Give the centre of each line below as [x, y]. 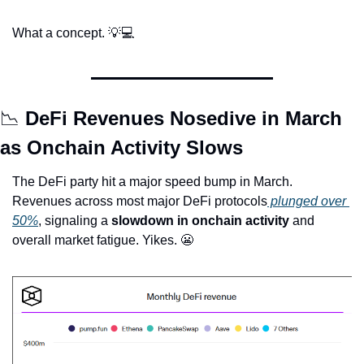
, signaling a [75, 221]
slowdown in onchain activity [200, 221]
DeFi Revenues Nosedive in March [181, 119]
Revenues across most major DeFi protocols [140, 201]
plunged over [307, 201]
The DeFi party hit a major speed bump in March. [152, 182]
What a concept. [60, 33]
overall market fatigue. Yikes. [96, 240]
